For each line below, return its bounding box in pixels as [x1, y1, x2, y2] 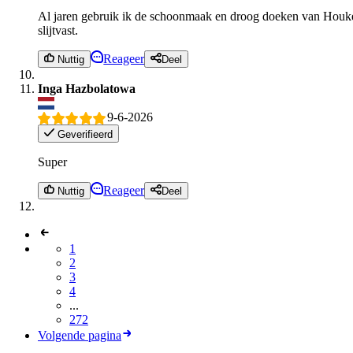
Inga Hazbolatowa [38, 81, 136, 95]
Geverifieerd [54, 128, 113, 140]
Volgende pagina [38, 328, 121, 342]
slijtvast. [38, 23, 78, 37]
